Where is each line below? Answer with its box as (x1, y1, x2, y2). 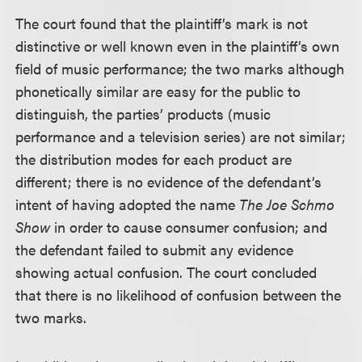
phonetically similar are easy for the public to (15, 80, 301, 101)
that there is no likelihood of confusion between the (15, 284, 342, 305)
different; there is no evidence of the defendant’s (15, 170, 322, 192)
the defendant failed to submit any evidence (15, 238, 294, 259)
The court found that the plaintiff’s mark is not (15, 12, 309, 33)
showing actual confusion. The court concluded (15, 261, 318, 282)
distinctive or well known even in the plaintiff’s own (15, 35, 340, 56)
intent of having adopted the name (15, 193, 240, 214)
